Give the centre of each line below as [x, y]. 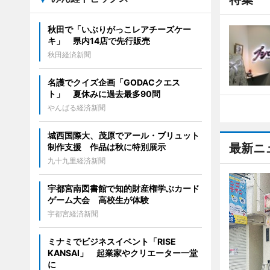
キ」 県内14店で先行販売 [99, 41]
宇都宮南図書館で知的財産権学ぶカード [123, 188]
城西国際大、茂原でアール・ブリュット [123, 135]
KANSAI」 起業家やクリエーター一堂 [122, 253]
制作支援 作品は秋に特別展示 [106, 147]
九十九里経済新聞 [76, 161]
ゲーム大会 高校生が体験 [98, 200]
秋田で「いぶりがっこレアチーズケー [119, 29]
